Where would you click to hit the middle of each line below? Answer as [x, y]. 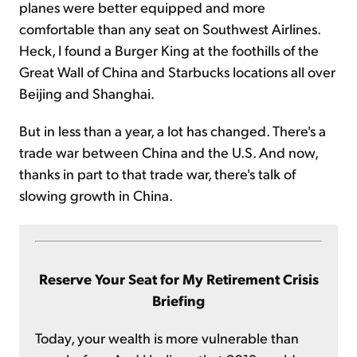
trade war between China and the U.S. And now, [169, 152]
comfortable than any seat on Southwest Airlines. [170, 28]
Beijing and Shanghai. [87, 93]
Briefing [178, 300]
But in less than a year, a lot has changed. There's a [173, 130]
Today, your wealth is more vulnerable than [167, 337]
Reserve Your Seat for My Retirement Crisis [178, 279]
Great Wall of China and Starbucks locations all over [177, 71]
